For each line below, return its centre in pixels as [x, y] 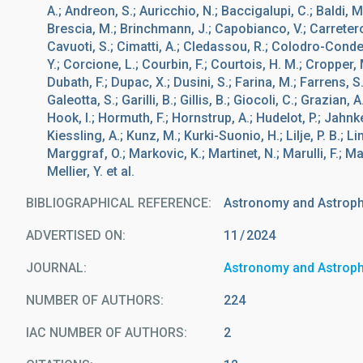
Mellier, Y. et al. [91, 171]
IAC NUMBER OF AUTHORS [105, 333]
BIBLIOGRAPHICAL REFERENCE [117, 203]
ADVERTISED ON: [76, 235]
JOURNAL [55, 268]
